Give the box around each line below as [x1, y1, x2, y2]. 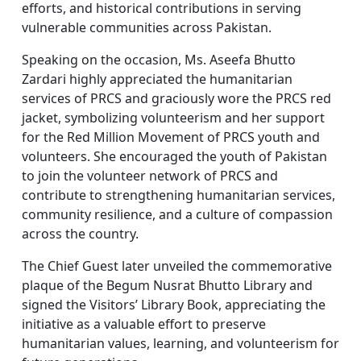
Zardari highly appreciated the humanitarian [21, 70, 293, 89]
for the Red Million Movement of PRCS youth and [21, 128, 320, 147]
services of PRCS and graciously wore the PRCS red [21, 89, 331, 108]
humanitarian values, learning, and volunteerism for [21, 334, 339, 353]
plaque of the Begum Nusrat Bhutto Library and [21, 276, 313, 295]
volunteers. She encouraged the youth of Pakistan [21, 147, 327, 166]
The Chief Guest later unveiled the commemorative [21, 257, 332, 276]
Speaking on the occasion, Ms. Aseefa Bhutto [21, 51, 296, 69]
